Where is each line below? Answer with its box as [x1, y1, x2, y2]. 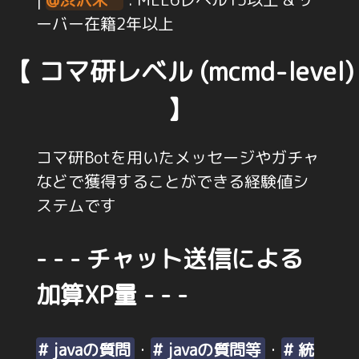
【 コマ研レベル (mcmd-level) [5, 53, 354, 89]
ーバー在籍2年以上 [35, 12, 174, 35]
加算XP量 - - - [35, 278, 188, 313]
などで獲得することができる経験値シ [35, 170, 309, 193]
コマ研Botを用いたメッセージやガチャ [35, 146, 319, 169]
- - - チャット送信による [35, 242, 303, 276]
